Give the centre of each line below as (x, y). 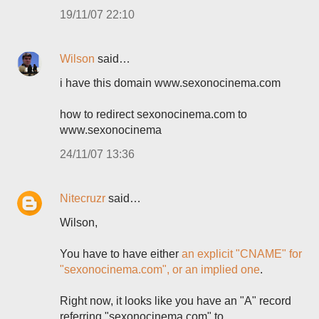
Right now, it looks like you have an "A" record (176, 301)
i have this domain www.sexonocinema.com (170, 83)
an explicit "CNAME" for (242, 254)
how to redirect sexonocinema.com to (153, 114)
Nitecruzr (83, 198)
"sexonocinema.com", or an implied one (160, 270)
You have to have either (121, 254)
